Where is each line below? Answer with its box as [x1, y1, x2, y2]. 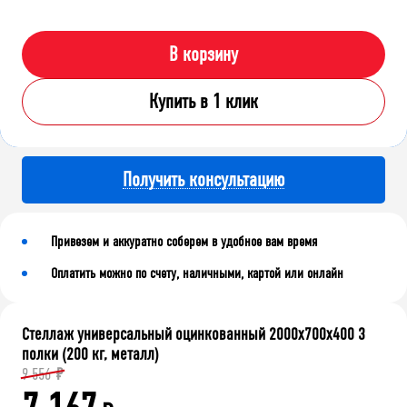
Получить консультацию [123, 167, 284, 192]
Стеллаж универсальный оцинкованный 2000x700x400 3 [22, 324, 365, 345]
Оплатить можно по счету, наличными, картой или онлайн [51, 264, 343, 283]
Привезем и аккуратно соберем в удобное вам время [51, 233, 317, 251]
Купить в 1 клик [149, 90, 258, 114]
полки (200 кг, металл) [22, 344, 159, 365]
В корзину [169, 43, 238, 67]
